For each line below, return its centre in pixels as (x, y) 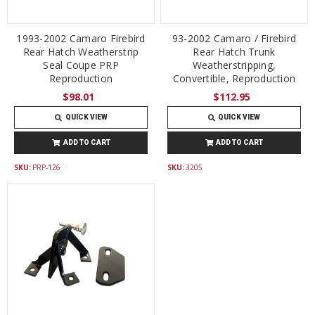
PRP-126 (47, 167)
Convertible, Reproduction (234, 78)
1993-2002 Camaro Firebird (81, 38)
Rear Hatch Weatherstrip (81, 51)
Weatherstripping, (234, 65)
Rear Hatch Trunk (234, 51)
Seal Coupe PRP (81, 65)
